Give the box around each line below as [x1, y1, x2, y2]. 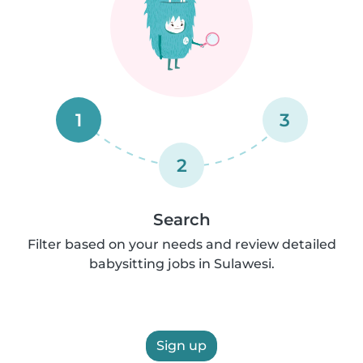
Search [152, 210, 211, 229]
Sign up [156, 338, 207, 353]
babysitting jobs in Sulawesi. [88, 256, 275, 271]
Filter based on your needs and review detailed [27, 237, 336, 252]
